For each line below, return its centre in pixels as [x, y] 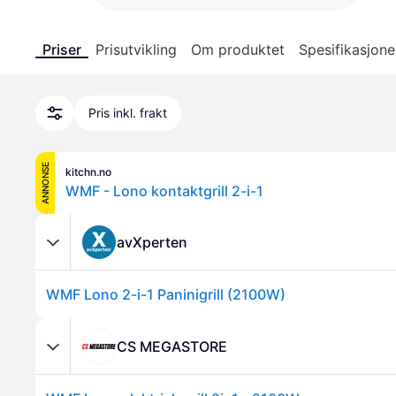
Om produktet [238, 49]
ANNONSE [45, 183]
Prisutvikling [136, 49]
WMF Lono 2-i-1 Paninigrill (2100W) [166, 294]
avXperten [152, 242]
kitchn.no [88, 172]
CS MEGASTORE [172, 346]
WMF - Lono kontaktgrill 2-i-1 [164, 191]
